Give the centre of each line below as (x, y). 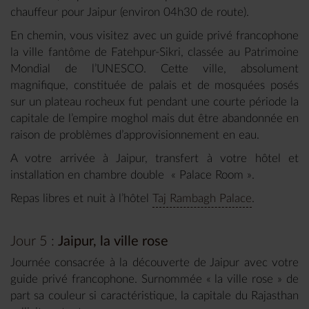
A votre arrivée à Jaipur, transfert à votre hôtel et (154, 159)
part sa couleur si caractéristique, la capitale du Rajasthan (154, 296)
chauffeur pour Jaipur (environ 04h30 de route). (131, 12)
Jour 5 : (32, 242)
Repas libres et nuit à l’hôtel (81, 199)
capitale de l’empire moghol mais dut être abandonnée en (154, 119)
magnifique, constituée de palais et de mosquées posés (154, 86)
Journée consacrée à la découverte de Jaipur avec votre (154, 263)
